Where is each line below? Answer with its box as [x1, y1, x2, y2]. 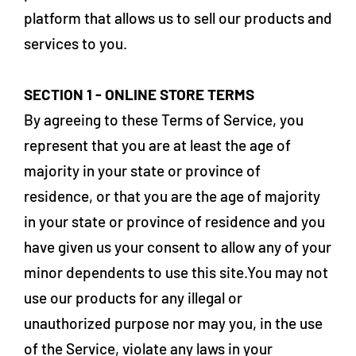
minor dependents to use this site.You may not [24, 263, 328, 281]
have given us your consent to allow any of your [24, 238, 331, 256]
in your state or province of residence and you [24, 212, 325, 230]
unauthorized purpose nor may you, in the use [24, 314, 323, 332]
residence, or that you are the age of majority [24, 187, 320, 205]
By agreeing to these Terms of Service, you [24, 110, 304, 129]
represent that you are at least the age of [24, 136, 291, 154]
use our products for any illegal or [24, 288, 242, 307]
